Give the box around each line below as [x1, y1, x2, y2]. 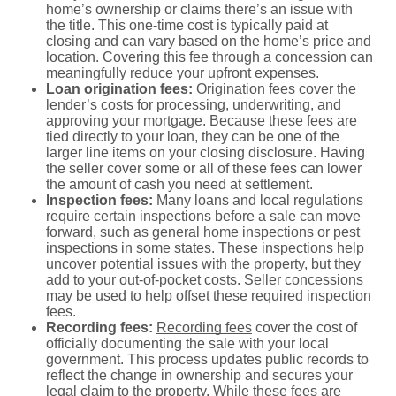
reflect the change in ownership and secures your [46, 367, 353, 383]
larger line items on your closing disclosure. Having [46, 144, 365, 160]
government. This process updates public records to [46, 351, 369, 367]
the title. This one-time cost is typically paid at [46, 17, 328, 33]
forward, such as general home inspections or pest [46, 224, 360, 240]
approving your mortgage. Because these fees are [46, 112, 357, 128]
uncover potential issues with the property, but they [46, 255, 361, 271]
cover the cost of [252, 319, 357, 335]
